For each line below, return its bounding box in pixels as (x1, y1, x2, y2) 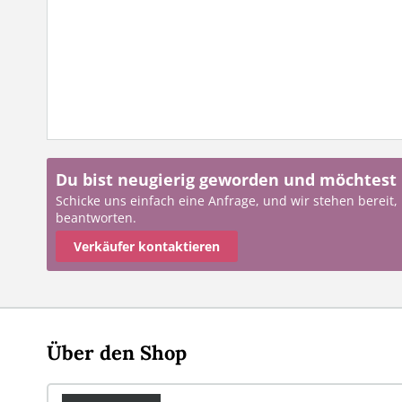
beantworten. (56, 209, 136, 226)
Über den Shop (47, 340, 187, 365)
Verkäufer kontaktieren (74, 238, 220, 255)
